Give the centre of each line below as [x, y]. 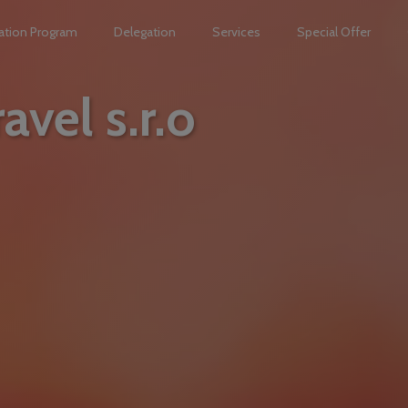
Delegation [145, 32]
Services [237, 32]
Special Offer [334, 32]
